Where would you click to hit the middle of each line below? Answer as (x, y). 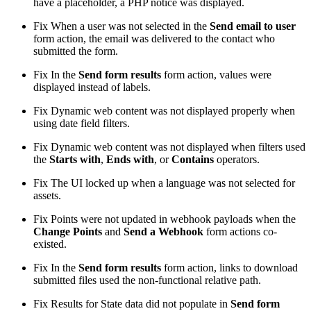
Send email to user (253, 26)
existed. (50, 244)
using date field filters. (82, 124)
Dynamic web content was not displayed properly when (171, 111)
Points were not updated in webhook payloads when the (172, 219)
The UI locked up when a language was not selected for (171, 183)
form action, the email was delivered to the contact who (154, 39)
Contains (193, 160)
